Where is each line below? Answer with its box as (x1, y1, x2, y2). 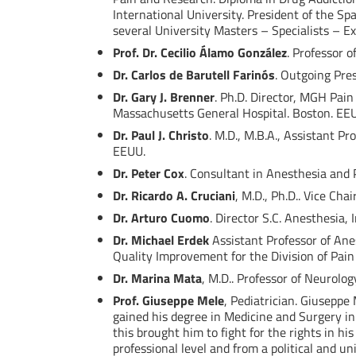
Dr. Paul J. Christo (113, 126, 209, 145)
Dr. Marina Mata (113, 269, 202, 288)
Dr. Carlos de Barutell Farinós (113, 65, 275, 85)
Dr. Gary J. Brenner (113, 87, 215, 107)
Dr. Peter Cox (113, 164, 184, 184)
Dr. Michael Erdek (113, 230, 209, 250)
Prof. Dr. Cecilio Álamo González (113, 43, 287, 63)
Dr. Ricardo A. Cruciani (113, 186, 235, 206)
